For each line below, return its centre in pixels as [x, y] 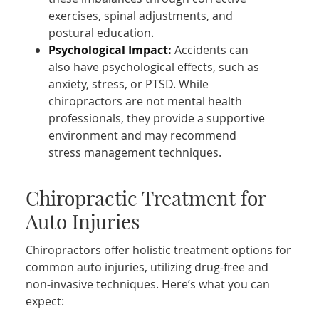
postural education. [101, 32]
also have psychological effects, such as [154, 67]
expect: [45, 301]
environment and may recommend [143, 135]
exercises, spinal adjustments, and [141, 15]
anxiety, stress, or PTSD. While [129, 84]
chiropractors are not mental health [146, 101]
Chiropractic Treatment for [146, 198]
